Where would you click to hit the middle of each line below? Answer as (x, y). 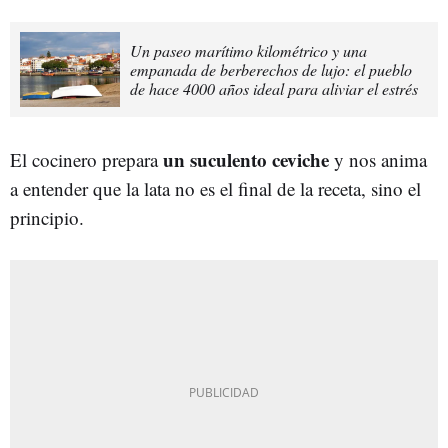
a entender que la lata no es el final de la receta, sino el (215, 188)
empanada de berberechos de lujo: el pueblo (271, 69)
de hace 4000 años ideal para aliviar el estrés (274, 88)
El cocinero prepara (86, 159)
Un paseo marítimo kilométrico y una (248, 50)
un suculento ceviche (246, 159)
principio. (47, 217)
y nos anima (378, 159)
